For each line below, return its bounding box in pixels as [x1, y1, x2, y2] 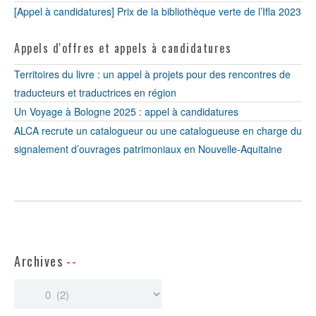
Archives [14, 252, 63, 270]
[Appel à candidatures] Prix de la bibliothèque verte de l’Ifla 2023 [14, 4, 301, 18]
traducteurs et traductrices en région [14, 85, 176, 99]
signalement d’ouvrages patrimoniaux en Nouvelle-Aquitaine [14, 142, 282, 156]
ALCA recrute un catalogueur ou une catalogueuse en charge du [14, 123, 302, 138]
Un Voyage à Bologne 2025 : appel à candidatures [14, 104, 238, 119]
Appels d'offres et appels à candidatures [14, 39, 231, 56]
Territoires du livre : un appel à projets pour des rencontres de [14, 67, 291, 81]
